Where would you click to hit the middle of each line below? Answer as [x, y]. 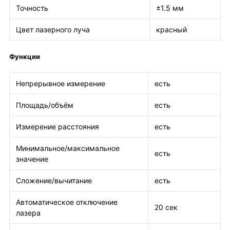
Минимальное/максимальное [68, 148]
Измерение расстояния [57, 127]
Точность [32, 8]
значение [32, 159]
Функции [25, 56]
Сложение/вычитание [54, 180]
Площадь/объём [45, 105]
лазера [28, 213]
